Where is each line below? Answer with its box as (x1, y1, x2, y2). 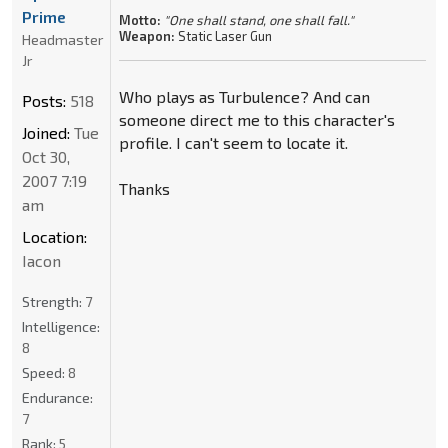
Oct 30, (22, 146, 70, 166)
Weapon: (118, 27, 175, 44)
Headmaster (22, 30, 103, 48)
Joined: (22, 122, 70, 142)
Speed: (22, 363, 68, 381)
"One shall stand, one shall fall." (163, 11, 354, 28)
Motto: (118, 11, 161, 28)
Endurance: (22, 388, 93, 406)
